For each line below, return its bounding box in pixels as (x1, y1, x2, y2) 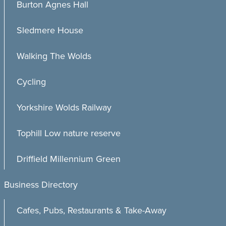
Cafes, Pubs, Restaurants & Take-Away (17, 204, 166, 217)
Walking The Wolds (17, 49, 91, 63)
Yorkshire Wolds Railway (17, 101, 111, 114)
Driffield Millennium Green (17, 152, 121, 165)
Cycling (17, 75, 46, 88)
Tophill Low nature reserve (17, 127, 121, 140)
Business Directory (4, 178, 78, 191)
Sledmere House (17, 24, 83, 37)
